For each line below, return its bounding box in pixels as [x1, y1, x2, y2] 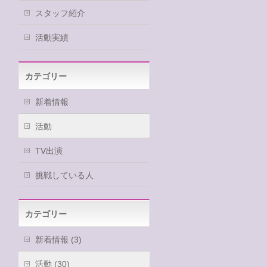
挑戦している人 [35, 170, 94, 180]
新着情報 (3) [35, 235, 82, 244]
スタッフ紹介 [35, 8, 85, 18]
